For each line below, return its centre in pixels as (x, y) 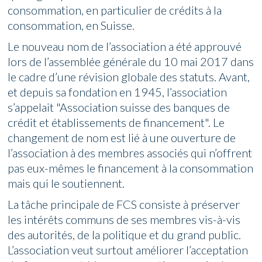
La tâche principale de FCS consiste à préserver (124, 204)
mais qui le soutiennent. (66, 183)
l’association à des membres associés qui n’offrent (130, 153)
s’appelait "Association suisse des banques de (119, 107)
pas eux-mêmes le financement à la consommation (131, 168)
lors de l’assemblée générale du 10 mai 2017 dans (131, 62)
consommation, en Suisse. (71, 25)
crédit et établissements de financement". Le (116, 123)
